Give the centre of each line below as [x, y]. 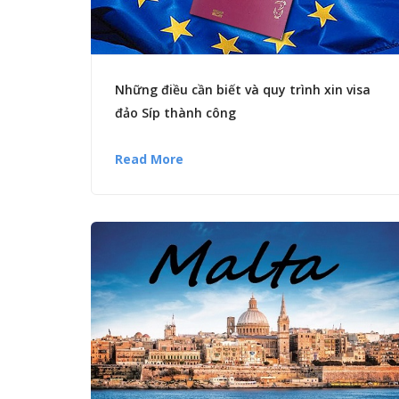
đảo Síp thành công [175, 112]
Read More [149, 159]
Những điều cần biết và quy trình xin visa [243, 89]
